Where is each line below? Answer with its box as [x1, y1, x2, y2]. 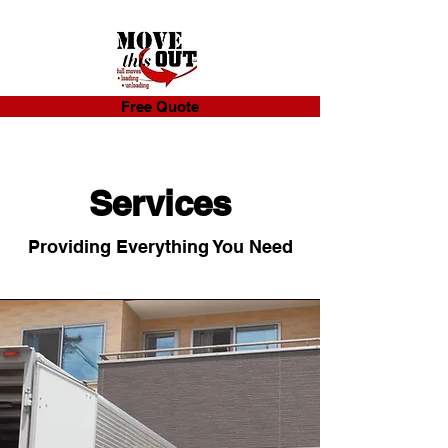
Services [89, 182, 231, 224]
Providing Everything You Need [27, 236, 293, 257]
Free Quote [121, 98, 199, 115]
